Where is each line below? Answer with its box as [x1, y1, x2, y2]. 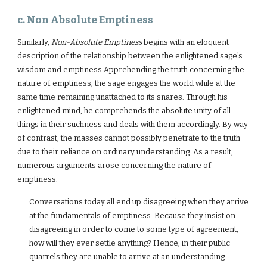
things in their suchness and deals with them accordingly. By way [17, 120, 249, 129]
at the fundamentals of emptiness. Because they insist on [29, 211, 236, 220]
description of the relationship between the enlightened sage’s [17, 51, 243, 60]
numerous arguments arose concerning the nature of [17, 161, 212, 170]
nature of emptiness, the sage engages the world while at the [17, 79, 236, 88]
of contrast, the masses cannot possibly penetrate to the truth [17, 133, 241, 142]
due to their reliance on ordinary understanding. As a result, [17, 147, 234, 156]
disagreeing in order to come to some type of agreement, [29, 225, 239, 234]
